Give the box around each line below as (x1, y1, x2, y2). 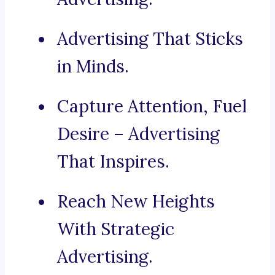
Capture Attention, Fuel (57, 95, 247, 118)
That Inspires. (57, 150, 169, 173)
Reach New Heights (57, 190, 215, 213)
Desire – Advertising (57, 123, 220, 145)
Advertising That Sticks (57, 28, 243, 50)
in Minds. (57, 55, 129, 78)
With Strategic (57, 218, 174, 241)
